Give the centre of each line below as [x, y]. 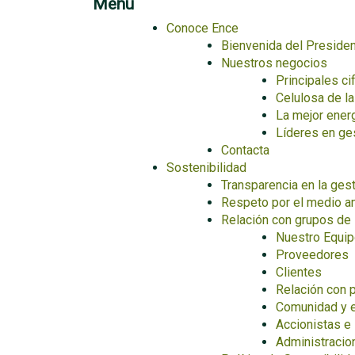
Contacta [245, 150]
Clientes [299, 272]
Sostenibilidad [206, 168]
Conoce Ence [202, 28]
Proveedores [312, 255]
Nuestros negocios [274, 63]
